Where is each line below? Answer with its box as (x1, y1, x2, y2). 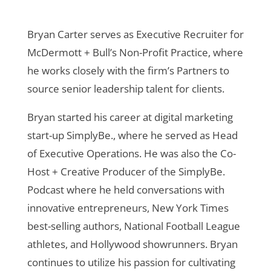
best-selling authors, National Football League (27, 218, 240, 233)
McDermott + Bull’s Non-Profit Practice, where (27, 45, 243, 59)
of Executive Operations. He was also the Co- (27, 146, 236, 160)
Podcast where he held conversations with (27, 182, 224, 197)
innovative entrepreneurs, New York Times (27, 200, 229, 215)
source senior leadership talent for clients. (27, 81, 224, 96)
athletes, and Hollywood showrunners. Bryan (27, 237, 238, 251)
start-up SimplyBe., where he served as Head (27, 128, 238, 142)
